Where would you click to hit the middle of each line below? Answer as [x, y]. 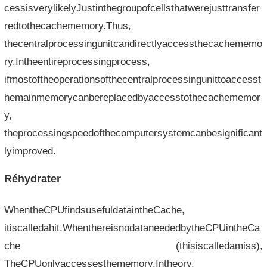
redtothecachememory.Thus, [67, 25]
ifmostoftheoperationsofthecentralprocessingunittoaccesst [132, 79]
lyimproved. [30, 150]
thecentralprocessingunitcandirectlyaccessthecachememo [133, 43]
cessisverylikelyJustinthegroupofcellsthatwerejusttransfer [132, 7]
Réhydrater [32, 178]
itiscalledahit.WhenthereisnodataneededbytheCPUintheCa [132, 227]
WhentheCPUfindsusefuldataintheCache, [94, 209]
